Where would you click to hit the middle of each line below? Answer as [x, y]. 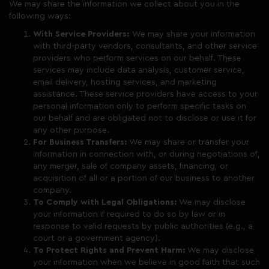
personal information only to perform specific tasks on [140, 106]
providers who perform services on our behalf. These [137, 58]
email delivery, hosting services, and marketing [125, 82]
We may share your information [194, 34]
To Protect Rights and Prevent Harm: [109, 250]
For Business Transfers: [80, 142]
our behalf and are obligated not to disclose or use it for [145, 118]
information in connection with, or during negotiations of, [147, 154]
